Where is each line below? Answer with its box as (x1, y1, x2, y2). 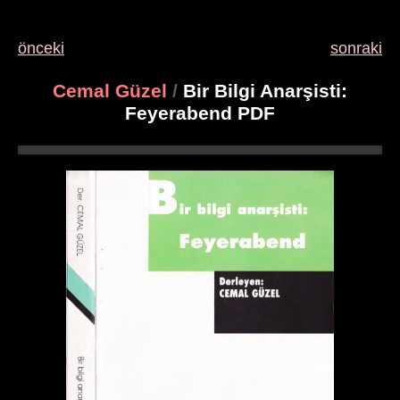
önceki (18, 39, 64, 57)
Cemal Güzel (53, 80, 167, 102)
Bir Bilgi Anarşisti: (178, 80, 347, 102)
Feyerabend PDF (125, 103, 275, 124)
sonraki (330, 39, 382, 57)
